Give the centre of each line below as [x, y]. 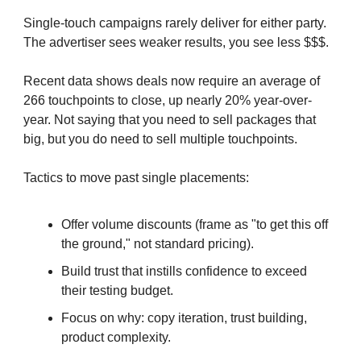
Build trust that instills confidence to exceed [184, 271]
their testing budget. [117, 290]
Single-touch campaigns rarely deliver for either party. [175, 23]
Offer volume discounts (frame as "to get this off [195, 224]
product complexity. [116, 337]
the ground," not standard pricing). [158, 243]
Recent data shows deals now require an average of [172, 81]
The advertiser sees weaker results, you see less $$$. [176, 42]
